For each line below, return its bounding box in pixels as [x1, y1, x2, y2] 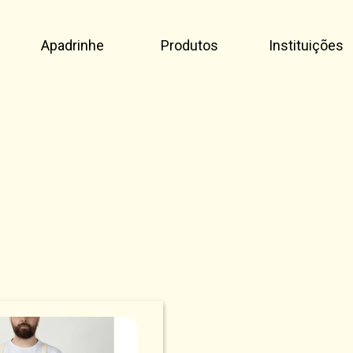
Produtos [160, 36, 218, 54]
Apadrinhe [41, 36, 105, 54]
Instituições [268, 36, 344, 54]
